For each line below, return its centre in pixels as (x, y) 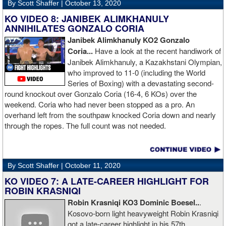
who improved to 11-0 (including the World (136, 73)
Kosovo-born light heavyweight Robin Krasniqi (143, 213)
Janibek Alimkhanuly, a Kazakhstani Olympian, (145, 62)
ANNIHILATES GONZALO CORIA (74, 29)
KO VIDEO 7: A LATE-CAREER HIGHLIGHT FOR (107, 181)
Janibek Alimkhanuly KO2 (114, 40)
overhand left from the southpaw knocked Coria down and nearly (110, 115)
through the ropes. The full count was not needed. (85, 126)
